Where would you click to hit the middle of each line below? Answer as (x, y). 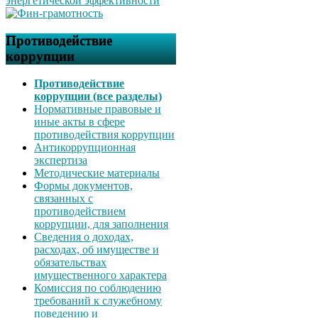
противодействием (80, 212)
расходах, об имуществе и (97, 250)
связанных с (64, 199)
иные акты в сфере (79, 122)
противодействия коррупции (104, 135)
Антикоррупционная (85, 148)
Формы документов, (83, 186)
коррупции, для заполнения (101, 224)
